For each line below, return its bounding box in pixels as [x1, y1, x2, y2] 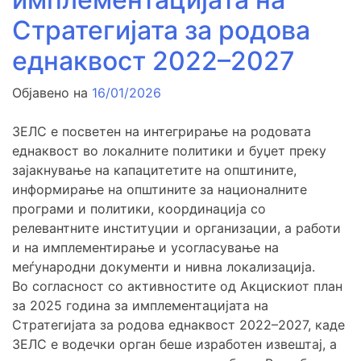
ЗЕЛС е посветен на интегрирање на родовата [12, 123, 311, 140]
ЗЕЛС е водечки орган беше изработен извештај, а [12, 336, 337, 353]
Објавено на [12, 85, 92, 102]
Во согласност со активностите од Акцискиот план [12, 278, 342, 295]
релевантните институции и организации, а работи [12, 220, 341, 237]
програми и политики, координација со [12, 201, 266, 218]
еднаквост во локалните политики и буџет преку [12, 143, 326, 160]
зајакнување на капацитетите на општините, [12, 162, 297, 179]
